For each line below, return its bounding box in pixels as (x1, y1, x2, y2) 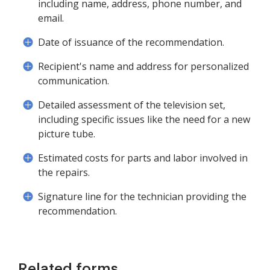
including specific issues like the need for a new (38, 113, 250, 127)
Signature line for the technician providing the (38, 190, 246, 204)
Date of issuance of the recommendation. (38, 36, 224, 49)
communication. (38, 74, 109, 88)
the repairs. (38, 166, 90, 180)
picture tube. (38, 127, 95, 141)
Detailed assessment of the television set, (38, 98, 225, 112)
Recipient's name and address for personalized (38, 60, 249, 74)
